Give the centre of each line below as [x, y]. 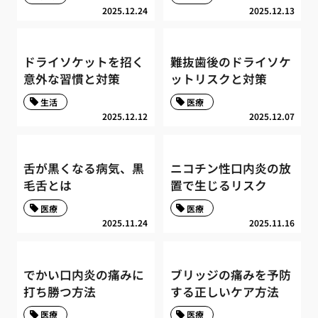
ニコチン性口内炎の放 [230, 168]
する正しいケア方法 [224, 291]
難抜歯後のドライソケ [230, 62]
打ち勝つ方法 [60, 291]
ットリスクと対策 [218, 79]
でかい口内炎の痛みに [84, 274]
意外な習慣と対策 [72, 79]
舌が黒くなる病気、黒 [84, 168]
